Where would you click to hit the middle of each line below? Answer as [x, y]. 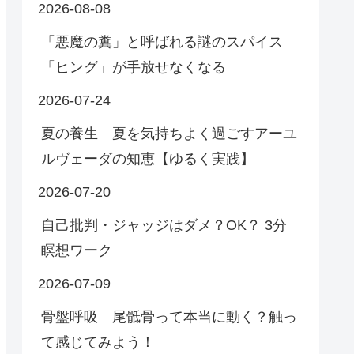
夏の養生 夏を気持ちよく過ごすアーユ [169, 134]
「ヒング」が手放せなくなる [134, 68]
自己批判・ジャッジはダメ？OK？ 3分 [164, 226]
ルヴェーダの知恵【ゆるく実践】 [148, 159]
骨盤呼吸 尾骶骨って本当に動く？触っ [169, 317]
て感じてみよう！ [98, 343]
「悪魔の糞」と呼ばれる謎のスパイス [162, 42]
